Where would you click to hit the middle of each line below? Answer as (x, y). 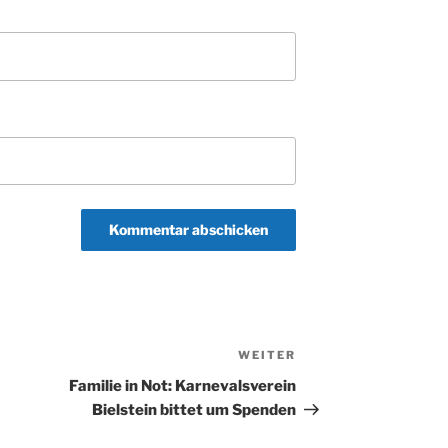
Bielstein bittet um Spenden (194, 410)
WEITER (267, 355)
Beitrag (324, 381)
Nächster (331, 357)
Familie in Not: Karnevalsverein (183, 386)
